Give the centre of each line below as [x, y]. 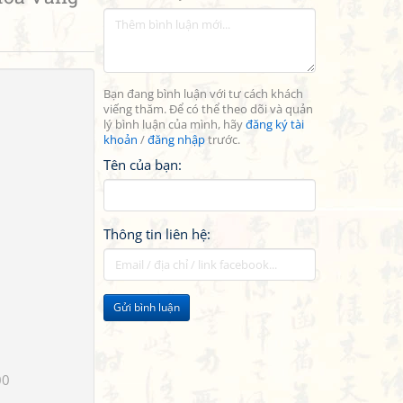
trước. [223, 140]
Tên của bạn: [143, 165]
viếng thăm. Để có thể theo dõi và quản [208, 109]
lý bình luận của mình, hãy [175, 125]
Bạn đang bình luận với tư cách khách [203, 94]
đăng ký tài [275, 125]
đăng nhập [176, 140]
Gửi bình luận [147, 307]
